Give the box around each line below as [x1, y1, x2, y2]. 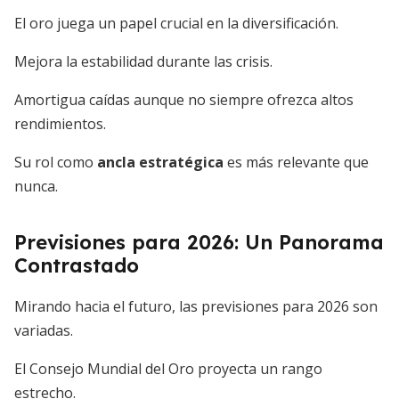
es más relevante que [224, 152, 369, 172]
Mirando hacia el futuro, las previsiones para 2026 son [14, 297, 378, 316]
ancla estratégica [97, 152, 224, 172]
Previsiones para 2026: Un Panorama [14, 230, 384, 255]
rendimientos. [14, 114, 106, 134]
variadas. [14, 321, 73, 340]
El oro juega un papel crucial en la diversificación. [14, 13, 338, 33]
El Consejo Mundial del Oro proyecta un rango [14, 359, 322, 379]
